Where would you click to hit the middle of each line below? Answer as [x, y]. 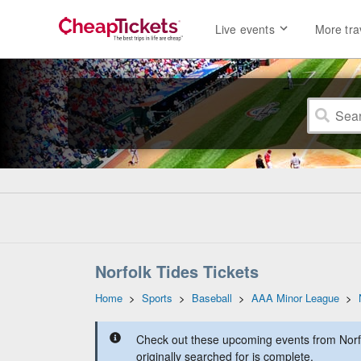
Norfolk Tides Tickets [177, 271]
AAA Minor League [295, 298]
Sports [157, 298]
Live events [245, 29]
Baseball [212, 298]
